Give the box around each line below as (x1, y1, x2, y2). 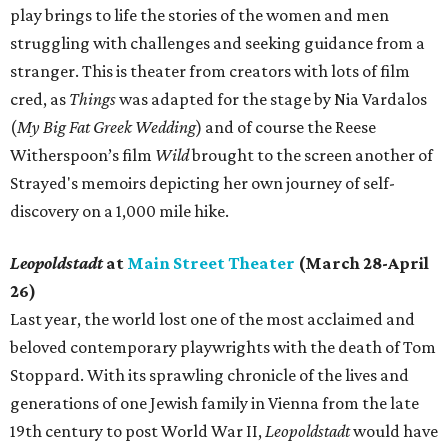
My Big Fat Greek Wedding (17, 117, 196, 138)
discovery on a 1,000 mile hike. (10, 201, 229, 222)
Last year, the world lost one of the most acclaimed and (10, 309, 415, 330)
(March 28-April (295, 253, 429, 274)
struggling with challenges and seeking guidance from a (10, 33, 425, 54)
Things (69, 89, 116, 110)
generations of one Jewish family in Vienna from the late (10, 393, 419, 414)
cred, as (10, 89, 69, 110)
